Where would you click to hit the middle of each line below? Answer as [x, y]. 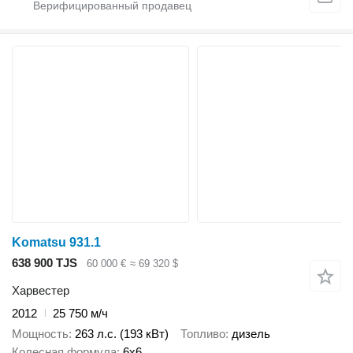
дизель [251, 334]
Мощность [40, 334]
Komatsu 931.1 [56, 243]
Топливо [203, 334]
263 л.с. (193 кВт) [122, 334]
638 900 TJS [45, 263]
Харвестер [41, 290]
